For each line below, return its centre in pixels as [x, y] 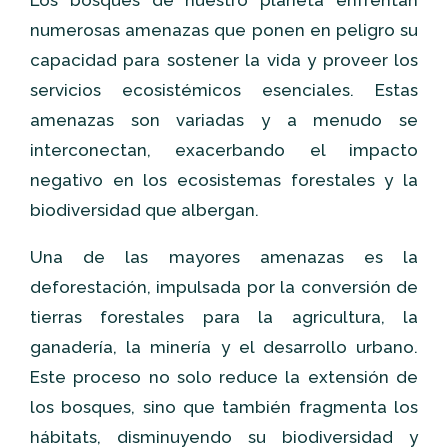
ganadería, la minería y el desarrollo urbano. [224, 347]
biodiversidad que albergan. [144, 210]
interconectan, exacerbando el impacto [224, 150]
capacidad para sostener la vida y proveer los [224, 60]
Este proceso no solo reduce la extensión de [224, 377]
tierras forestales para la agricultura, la [224, 317]
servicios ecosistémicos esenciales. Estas [224, 90]
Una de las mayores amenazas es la [224, 257]
